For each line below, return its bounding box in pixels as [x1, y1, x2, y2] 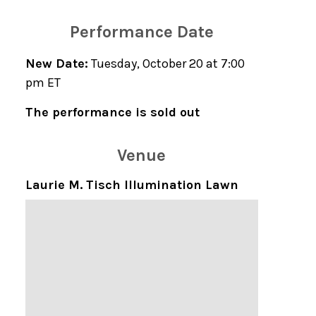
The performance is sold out [25, 104, 200, 120]
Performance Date [69, 22, 214, 42]
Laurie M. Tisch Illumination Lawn [25, 177, 238, 193]
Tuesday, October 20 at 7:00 [87, 56, 245, 71]
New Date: [25, 56, 88, 71]
